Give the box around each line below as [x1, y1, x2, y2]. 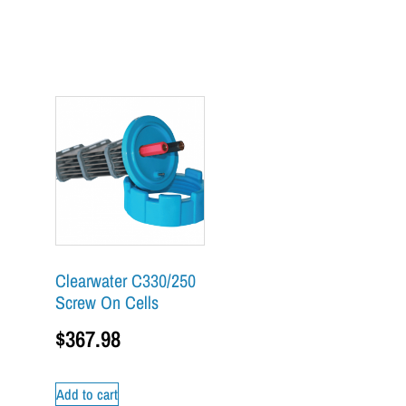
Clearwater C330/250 [55, 268, 196, 294]
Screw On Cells [55, 290, 159, 315]
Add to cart [56, 383, 118, 404]
